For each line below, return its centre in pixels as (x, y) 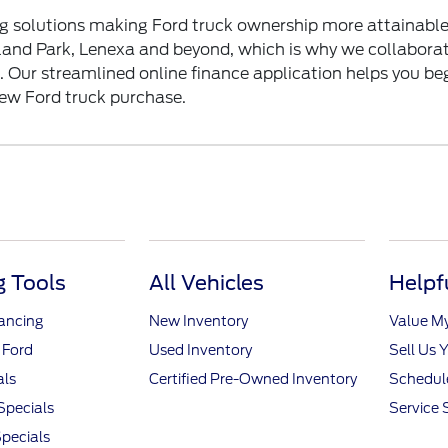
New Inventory (199, 321)
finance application (267, 73)
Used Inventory (201, 350)
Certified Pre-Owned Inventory (253, 379)
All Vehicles (207, 283)
